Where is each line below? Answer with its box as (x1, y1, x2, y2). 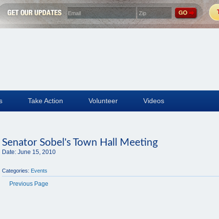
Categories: (2, 168, 29, 174)
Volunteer (88, 97, 118, 105)
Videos (143, 97, 164, 105)
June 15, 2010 (18, 149, 56, 155)
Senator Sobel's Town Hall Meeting (2, 137, 158, 148)
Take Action (28, 97, 63, 105)
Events (31, 168, 47, 174)
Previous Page (9, 180, 48, 187)
